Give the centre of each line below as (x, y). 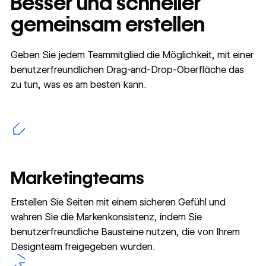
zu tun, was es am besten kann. (78, 84)
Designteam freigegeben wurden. (83, 246)
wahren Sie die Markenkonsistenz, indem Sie (106, 217)
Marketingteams (77, 178)
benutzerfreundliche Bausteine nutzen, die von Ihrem (125, 232)
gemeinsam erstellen (107, 25)
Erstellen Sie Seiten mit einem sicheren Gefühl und (118, 202)
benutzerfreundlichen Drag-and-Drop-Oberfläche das (127, 69)
